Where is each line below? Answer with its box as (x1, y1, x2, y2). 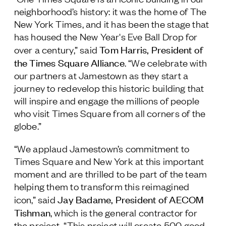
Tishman (14, 205, 51, 218)
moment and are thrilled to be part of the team (14, 167, 207, 180)
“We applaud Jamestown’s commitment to (14, 142, 190, 154)
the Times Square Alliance (14, 55, 125, 69)
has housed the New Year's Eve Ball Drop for (14, 30, 198, 42)
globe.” (14, 119, 42, 132)
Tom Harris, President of (99, 42, 203, 55)
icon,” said (14, 193, 58, 205)
